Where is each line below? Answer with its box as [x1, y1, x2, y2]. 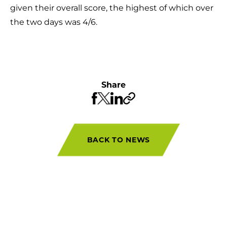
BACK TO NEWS [87, 135, 150, 144]
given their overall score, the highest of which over [10, 3, 213, 13]
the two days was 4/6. [10, 17, 97, 27]
